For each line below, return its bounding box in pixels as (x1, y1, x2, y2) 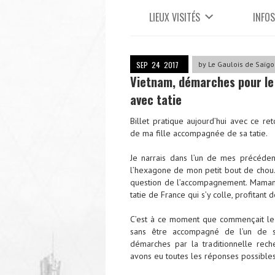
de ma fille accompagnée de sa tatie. (130, 127, 268, 139)
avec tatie (130, 90, 182, 109)
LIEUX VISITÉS (149, 9, 200, 25)
